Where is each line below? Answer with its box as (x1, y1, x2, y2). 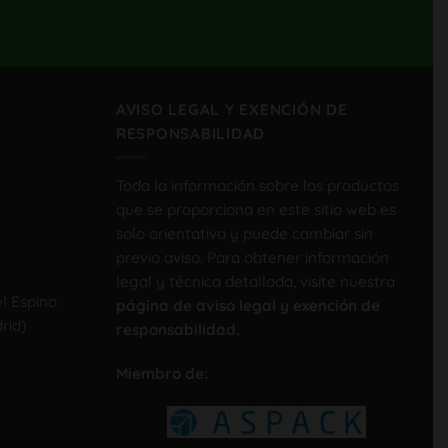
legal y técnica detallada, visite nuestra (115, 272, 395, 292)
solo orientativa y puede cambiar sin (115, 224, 373, 244)
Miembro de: (115, 363, 208, 383)
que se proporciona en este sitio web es (115, 200, 396, 220)
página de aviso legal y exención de (115, 296, 380, 316)
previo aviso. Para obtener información (115, 248, 389, 268)
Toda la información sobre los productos (115, 176, 399, 196)
